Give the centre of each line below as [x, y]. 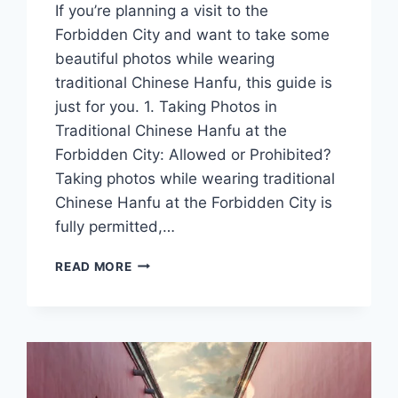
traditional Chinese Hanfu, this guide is [194, 82]
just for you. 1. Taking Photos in [167, 106]
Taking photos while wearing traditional [195, 178]
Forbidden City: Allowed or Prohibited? [194, 154]
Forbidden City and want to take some [193, 34]
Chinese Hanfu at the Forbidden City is [194, 202]
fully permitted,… [115, 226]
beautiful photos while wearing [165, 58]
